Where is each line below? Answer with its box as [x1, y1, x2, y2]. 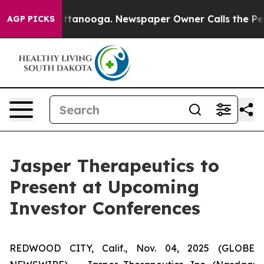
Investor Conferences [9, 197, 200, 219]
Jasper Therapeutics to [9, 154, 219, 177]
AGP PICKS [7, 14, 55, 24]
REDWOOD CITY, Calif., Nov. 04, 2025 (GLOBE [9, 242, 255, 254]
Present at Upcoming [9, 176, 199, 198]
